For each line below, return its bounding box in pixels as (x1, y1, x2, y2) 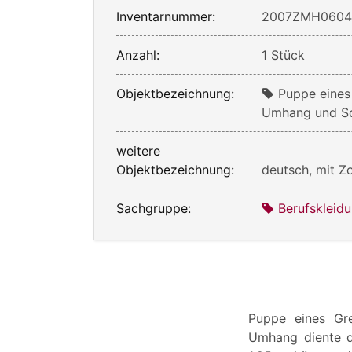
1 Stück (262, 46, 306, 63)
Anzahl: (116, 46, 159, 63)
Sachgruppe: (116, 200, 191, 216)
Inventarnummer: (116, 8, 215, 24)
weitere (116, 142, 160, 159)
